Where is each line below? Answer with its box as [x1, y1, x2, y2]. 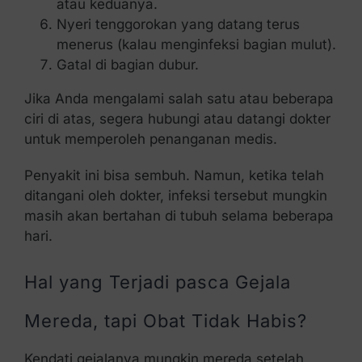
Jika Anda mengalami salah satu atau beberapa [23, 90, 334, 107]
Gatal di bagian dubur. [56, 56, 199, 73]
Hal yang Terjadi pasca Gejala [23, 271, 291, 293]
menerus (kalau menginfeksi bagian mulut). [56, 36, 336, 53]
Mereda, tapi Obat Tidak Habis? [23, 309, 307, 331]
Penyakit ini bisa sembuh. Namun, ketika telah [23, 166, 324, 183]
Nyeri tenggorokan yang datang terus [56, 15, 300, 32]
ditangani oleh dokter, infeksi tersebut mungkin [23, 187, 327, 204]
